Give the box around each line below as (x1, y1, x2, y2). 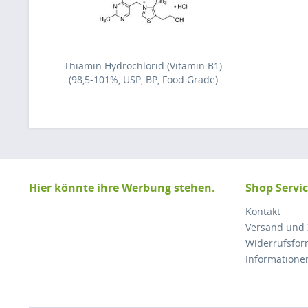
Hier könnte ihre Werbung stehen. (29, 180, 215, 195)
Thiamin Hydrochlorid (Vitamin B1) (64, 59, 222, 72)
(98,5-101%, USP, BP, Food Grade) (68, 73, 218, 86)
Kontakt (245, 205, 280, 218)
